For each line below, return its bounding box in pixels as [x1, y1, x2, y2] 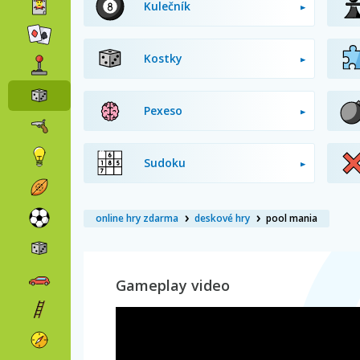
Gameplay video [116, 276, 230, 295]
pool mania [266, 211, 317, 225]
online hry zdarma [96, 211, 178, 225]
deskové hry [194, 211, 250, 225]
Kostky [144, 51, 182, 66]
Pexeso [144, 103, 182, 118]
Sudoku [144, 155, 186, 170]
